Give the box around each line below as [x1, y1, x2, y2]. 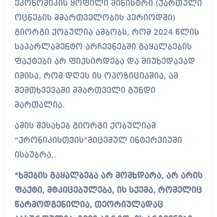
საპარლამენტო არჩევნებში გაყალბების [14, 43, 192, 52]
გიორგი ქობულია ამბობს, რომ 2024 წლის [14, 29, 199, 37]
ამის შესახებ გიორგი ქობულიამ [14, 122, 156, 131]
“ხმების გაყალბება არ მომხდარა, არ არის [14, 172, 202, 181]
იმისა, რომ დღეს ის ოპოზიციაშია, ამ [14, 72, 178, 81]
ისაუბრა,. [14, 151, 56, 160]
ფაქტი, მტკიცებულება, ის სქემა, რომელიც [14, 186, 202, 195]
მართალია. [14, 101, 65, 110]
